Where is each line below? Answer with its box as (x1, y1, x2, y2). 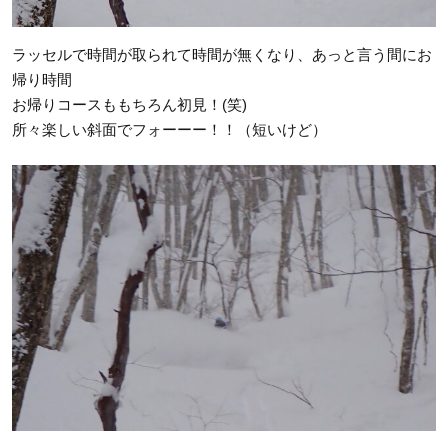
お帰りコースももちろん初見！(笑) (12, 96, 247, 114)
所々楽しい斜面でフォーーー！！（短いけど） (12, 121, 327, 139)
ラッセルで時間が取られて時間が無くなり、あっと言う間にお (12, 46, 432, 64)
